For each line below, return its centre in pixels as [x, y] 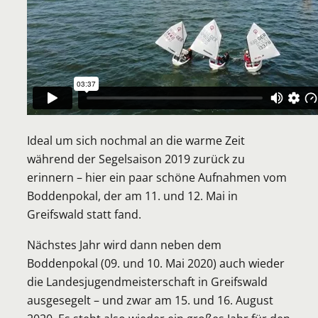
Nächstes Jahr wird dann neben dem [124, 244]
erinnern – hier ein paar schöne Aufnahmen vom [157, 177]
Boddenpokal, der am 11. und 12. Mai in [132, 196]
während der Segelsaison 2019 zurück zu [136, 159]
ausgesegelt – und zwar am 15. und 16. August [150, 300]
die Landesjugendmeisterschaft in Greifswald [147, 281]
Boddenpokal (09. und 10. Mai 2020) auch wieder [156, 263]
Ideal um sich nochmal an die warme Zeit [136, 141]
